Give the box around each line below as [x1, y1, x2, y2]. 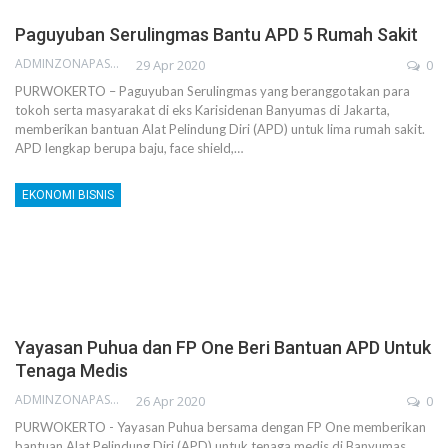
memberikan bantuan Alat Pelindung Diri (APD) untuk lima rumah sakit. [15, 121, 425, 138]
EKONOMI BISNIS [22, 188, 114, 203]
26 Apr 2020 [136, 391, 205, 410]
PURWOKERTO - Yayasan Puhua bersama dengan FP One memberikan [15, 418, 426, 435]
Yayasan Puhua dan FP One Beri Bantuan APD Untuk [15, 336, 431, 358]
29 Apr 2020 [136, 56, 205, 75]
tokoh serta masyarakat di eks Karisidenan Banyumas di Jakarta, [15, 102, 390, 119]
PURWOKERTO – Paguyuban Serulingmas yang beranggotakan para [15, 83, 410, 100]
